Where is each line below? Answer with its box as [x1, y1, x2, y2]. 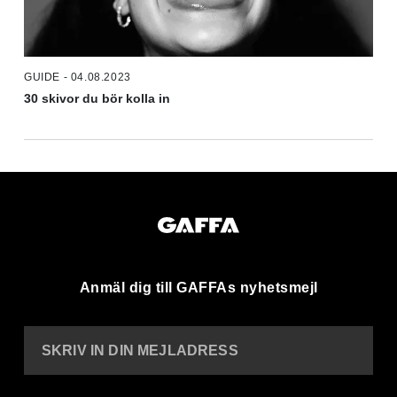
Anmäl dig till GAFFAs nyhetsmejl [79, 280, 318, 296]
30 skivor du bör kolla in [24, 91, 170, 106]
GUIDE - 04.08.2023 [24, 71, 131, 84]
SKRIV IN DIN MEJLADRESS [42, 343, 238, 359]
